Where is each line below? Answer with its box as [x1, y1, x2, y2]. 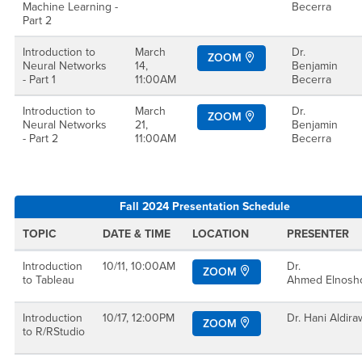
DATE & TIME [103, 226, 170, 241]
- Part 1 [23, 73, 56, 86]
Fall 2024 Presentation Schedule [119, 200, 290, 214]
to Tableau [23, 272, 74, 287]
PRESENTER [287, 226, 349, 241]
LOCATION [192, 226, 249, 241]
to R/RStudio [23, 324, 85, 339]
